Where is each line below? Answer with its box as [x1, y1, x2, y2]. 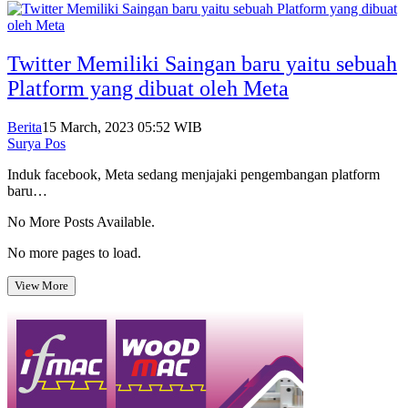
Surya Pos [7, 136, 66, 152]
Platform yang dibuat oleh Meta [7, 76, 289, 101]
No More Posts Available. [7, 214, 155, 230]
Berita [7, 119, 42, 136]
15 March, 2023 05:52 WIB [42, 119, 202, 136]
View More [15, 279, 68, 293]
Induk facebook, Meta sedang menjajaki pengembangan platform [7, 167, 380, 183]
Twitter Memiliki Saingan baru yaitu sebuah [7, 52, 397, 76]
